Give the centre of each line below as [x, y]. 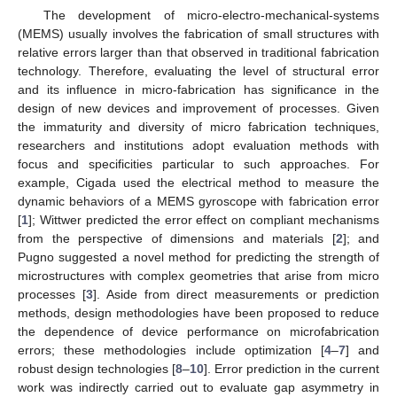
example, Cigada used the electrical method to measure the [198, 182]
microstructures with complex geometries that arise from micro [198, 275]
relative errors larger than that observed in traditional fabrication [198, 52]
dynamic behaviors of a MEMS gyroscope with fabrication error [198, 201]
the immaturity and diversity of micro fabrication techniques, [198, 126]
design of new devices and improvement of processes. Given [198, 108]
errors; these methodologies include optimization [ [171, 350]
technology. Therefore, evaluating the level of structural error [198, 70]
